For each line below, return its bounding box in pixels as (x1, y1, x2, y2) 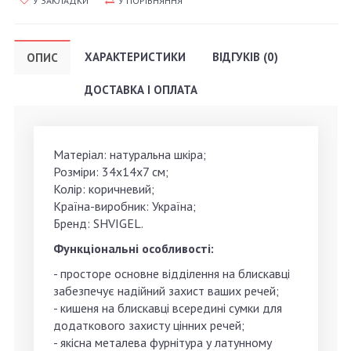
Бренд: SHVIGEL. (53, 215, 143, 232)
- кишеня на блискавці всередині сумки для (53, 300, 282, 317)
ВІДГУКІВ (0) (212, 49, 278, 65)
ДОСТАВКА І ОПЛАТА (85, 82, 197, 98)
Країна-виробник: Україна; (53, 198, 196, 215)
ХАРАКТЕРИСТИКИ (85, 49, 186, 65)
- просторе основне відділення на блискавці (53, 266, 290, 282)
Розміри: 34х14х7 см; (53, 164, 168, 180)
